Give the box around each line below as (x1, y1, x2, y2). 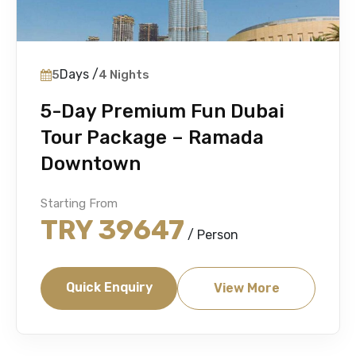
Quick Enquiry (65, 280, 153, 295)
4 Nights (99, 68, 149, 82)
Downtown (41, 153, 141, 175)
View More (213, 281, 280, 296)
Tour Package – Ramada (41, 126, 264, 149)
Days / (60, 67, 99, 82)
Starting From (41, 196, 118, 211)
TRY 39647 (41, 214, 184, 246)
